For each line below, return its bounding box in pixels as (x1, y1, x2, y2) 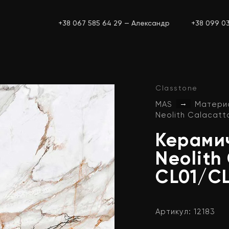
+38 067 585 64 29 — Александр (58, 19, 170, 27)
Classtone (155, 84, 198, 92)
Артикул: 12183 (155, 207, 215, 216)
